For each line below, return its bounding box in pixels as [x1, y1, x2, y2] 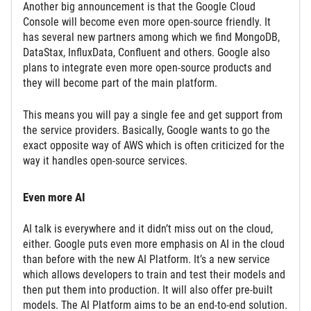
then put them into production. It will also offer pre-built [23, 283, 273, 296]
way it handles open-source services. [23, 153, 187, 167]
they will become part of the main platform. [23, 76, 217, 90]
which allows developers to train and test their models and [23, 267, 285, 281]
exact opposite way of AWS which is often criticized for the [23, 138, 285, 152]
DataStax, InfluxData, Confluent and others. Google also [23, 45, 270, 59]
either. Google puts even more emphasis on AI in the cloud [23, 237, 285, 251]
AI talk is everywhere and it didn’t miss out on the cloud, [23, 221, 273, 235]
